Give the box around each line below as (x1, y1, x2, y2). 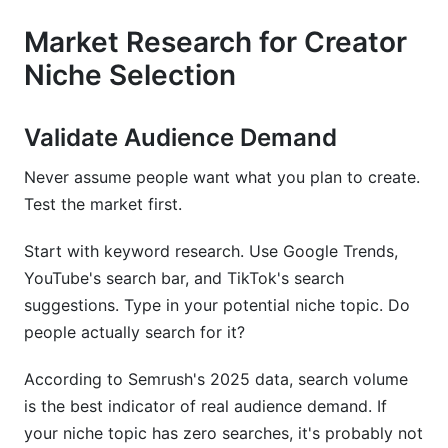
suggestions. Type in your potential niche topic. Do (24, 295, 410, 315)
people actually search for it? (24, 322, 245, 342)
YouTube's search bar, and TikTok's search (24, 268, 344, 288)
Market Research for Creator (24, 25, 407, 59)
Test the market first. (24, 194, 182, 214)
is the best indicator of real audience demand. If (24, 396, 387, 416)
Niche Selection (24, 58, 236, 92)
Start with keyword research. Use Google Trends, (24, 241, 398, 261)
